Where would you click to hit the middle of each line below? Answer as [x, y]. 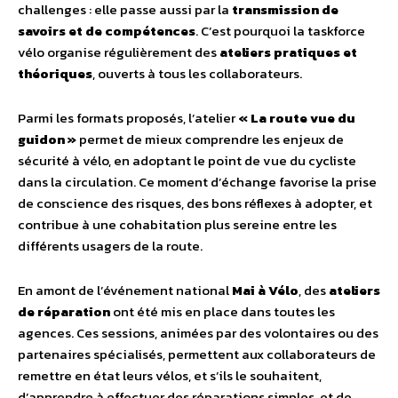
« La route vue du [297, 118]
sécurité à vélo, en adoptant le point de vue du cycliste [187, 160]
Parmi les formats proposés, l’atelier [128, 118]
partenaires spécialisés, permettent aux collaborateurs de [197, 354]
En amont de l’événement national [125, 290]
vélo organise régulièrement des [119, 52]
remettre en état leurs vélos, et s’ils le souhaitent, [170, 375]
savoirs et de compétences [107, 31]
